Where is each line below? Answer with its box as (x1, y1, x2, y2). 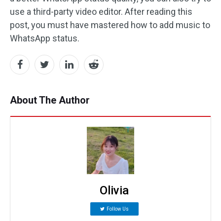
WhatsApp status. (10, 33, 79, 44)
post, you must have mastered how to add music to (10, 20, 210, 31)
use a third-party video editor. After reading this (10, 6, 192, 17)
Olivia (100, 184, 129, 198)
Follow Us (106, 206, 129, 212)
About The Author (10, 94, 90, 107)
